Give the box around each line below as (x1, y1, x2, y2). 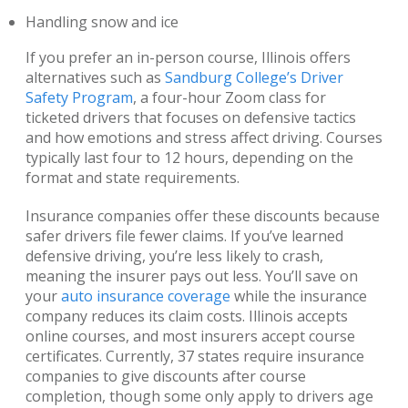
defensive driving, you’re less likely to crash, (25, 246, 323, 267)
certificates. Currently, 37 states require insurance (25, 346, 364, 367)
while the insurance (230, 286, 367, 307)
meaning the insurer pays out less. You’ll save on (25, 266, 358, 287)
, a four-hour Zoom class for (133, 87, 326, 108)
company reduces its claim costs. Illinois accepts (25, 306, 348, 327)
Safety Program (25, 87, 133, 108)
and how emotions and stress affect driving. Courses (25, 127, 382, 148)
